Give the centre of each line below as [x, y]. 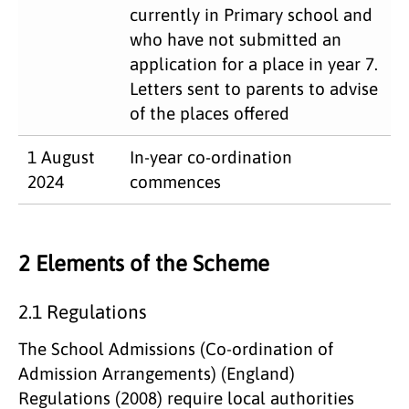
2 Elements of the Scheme [144, 263]
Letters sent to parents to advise [254, 88]
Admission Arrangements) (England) [157, 373]
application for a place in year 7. [254, 63]
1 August [61, 157]
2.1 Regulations [83, 311]
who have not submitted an [236, 39]
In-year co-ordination [211, 157]
